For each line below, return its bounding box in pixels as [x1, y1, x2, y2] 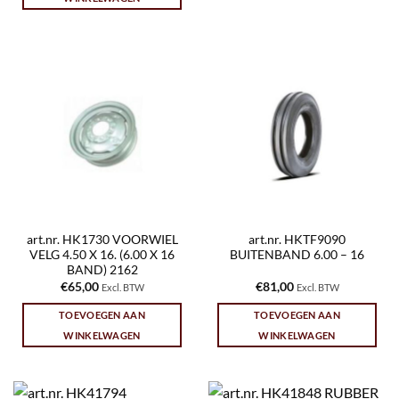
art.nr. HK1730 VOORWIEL [26, 232, 178, 248]
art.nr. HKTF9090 [248, 232, 346, 248]
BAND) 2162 [66, 263, 138, 278]
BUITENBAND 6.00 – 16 [230, 248, 364, 263]
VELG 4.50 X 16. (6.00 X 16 [29, 248, 175, 263]
